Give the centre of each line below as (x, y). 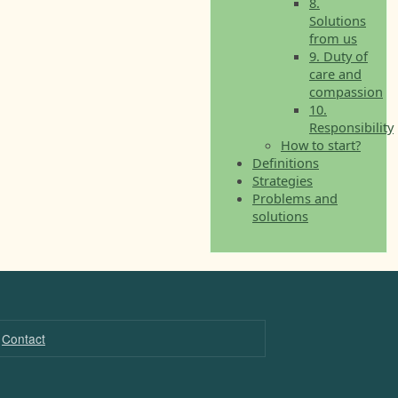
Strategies (283, 180)
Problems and (295, 198)
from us (333, 38)
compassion (346, 92)
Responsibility (351, 127)
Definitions (286, 163)
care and (335, 74)
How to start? (321, 145)
